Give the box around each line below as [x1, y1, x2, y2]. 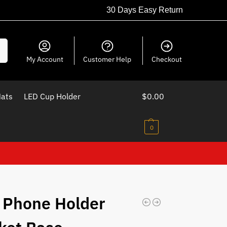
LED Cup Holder [23, 91, 81, 101]
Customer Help [83, 55, 132, 64]
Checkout [151, 55, 182, 64]
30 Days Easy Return [106, 6, 183, 14]
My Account [26, 55, 63, 64]
